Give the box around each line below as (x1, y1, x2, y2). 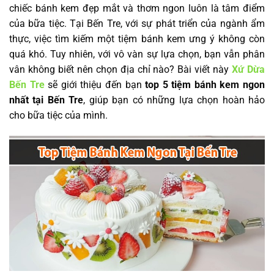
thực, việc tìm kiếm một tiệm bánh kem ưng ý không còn (9, 33, 265, 45)
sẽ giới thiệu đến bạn (44, 79, 146, 91)
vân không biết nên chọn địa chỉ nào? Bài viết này (9, 64, 232, 75)
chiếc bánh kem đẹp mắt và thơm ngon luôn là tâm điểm (9, 2, 265, 14)
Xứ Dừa (232, 64, 265, 75)
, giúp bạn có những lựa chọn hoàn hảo (83, 94, 265, 106)
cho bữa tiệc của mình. (9, 109, 108, 121)
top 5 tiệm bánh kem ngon (145, 79, 265, 91)
